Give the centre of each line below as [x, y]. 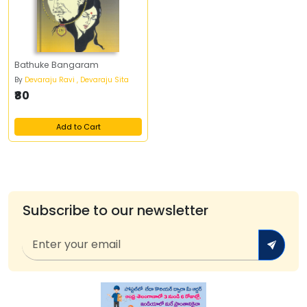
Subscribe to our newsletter [115, 210]
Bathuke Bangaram [57, 65]
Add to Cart [78, 127]
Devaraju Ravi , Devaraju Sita [77, 80]
